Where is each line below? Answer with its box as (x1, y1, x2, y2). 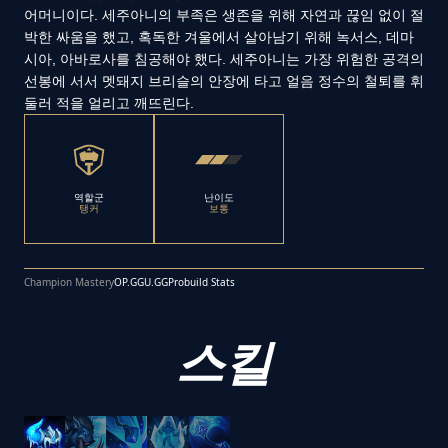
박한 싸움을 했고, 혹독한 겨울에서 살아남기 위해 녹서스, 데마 (24, 29, 414, 46)
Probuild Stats (168, 275, 235, 290)
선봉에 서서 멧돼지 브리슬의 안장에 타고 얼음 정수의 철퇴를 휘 (24, 73, 424, 90)
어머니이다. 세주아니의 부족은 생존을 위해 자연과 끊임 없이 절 (24, 7, 424, 24)
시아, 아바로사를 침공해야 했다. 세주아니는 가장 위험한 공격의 (24, 51, 424, 68)
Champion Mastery (24, 275, 114, 290)
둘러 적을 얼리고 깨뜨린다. (24, 95, 194, 112)
